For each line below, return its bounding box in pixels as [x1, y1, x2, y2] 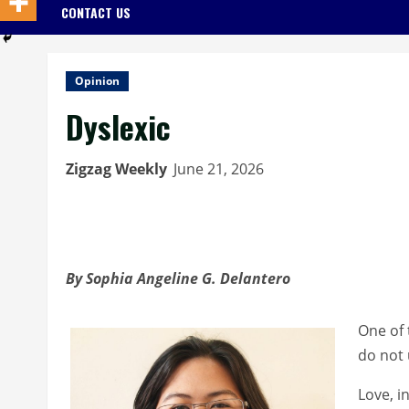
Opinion [75, 72, 120, 89]
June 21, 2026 [173, 158, 267, 179]
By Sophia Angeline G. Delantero [66, 267, 290, 288]
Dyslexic [66, 102, 171, 150]
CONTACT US [61, 2, 131, 22]
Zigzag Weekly [66, 158, 167, 179]
